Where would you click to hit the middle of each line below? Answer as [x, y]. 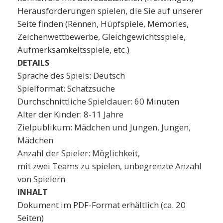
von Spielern [41, 179]
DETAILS [33, 62]
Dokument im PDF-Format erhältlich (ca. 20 [102, 205]
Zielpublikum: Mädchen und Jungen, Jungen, [104, 127]
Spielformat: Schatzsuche [66, 88]
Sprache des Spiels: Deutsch [71, 75]
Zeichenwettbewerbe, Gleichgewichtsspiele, [102, 36]
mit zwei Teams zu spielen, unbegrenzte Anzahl [110, 166]
